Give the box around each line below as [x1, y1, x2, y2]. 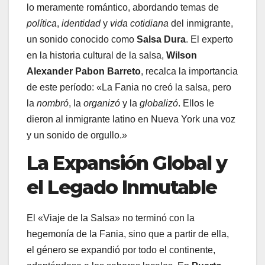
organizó [83, 98, 120, 109]
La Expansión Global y [27, 151, 227, 174]
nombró [37, 98, 69, 109]
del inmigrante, [169, 18, 233, 29]
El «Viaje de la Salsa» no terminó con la [27, 212, 195, 223]
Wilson [166, 50, 197, 61]
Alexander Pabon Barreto [27, 66, 141, 77]
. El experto [186, 34, 233, 45]
